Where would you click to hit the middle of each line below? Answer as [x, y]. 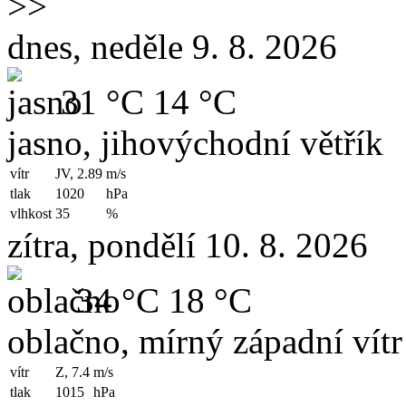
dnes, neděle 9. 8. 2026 [172, 47]
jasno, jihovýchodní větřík [195, 143]
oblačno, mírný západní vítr [205, 341]
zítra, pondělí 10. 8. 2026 [188, 245]
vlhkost [31, 213]
